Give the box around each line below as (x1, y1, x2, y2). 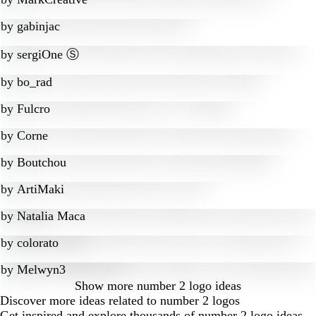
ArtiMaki (17, 182, 64, 196)
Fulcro (17, 102, 50, 116)
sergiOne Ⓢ (17, 47, 79, 61)
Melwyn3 (17, 262, 66, 276)
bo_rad (17, 75, 52, 89)
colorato (17, 236, 59, 250)
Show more (75, 279, 133, 293)
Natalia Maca (17, 209, 85, 223)
